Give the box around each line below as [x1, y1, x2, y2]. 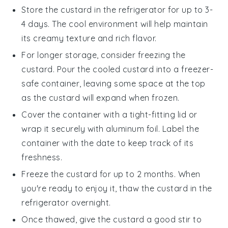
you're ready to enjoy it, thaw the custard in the [21, 183, 212, 193]
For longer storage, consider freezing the [21, 49, 186, 60]
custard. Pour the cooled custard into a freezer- [21, 64, 214, 74]
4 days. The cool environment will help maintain [21, 18, 208, 29]
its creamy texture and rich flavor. [21, 33, 157, 43]
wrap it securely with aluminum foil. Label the [21, 123, 199, 134]
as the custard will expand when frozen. [21, 92, 180, 103]
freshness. [21, 152, 63, 162]
